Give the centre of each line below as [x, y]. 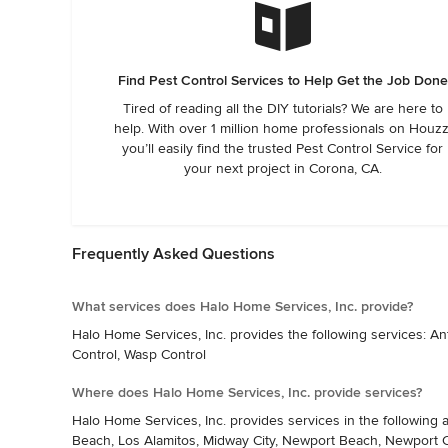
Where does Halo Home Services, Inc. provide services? [247, 392]
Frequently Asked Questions [173, 253]
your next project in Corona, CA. [282, 168]
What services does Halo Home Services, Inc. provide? [242, 306]
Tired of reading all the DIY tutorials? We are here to [282, 108]
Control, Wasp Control [139, 354]
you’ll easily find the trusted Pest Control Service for [283, 148]
